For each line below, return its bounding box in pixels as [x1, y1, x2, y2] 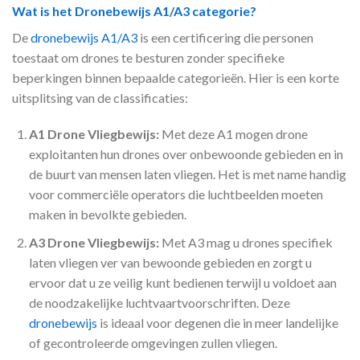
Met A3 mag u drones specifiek [158, 234, 333, 250]
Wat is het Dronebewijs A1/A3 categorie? [12, 2, 256, 18]
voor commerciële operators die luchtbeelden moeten [28, 186, 323, 202]
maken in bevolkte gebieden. [28, 207, 186, 223]
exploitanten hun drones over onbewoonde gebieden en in [28, 146, 343, 162]
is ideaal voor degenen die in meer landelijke [96, 314, 338, 330]
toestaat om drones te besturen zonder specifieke [12, 49, 284, 65]
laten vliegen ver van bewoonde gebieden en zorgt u [28, 254, 312, 270]
